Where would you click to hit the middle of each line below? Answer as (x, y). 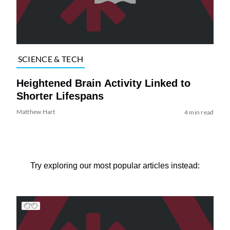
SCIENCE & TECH (51, 59)
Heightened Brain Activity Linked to (103, 83)
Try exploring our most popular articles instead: (115, 165)
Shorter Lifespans (60, 96)
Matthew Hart (36, 111)
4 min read (199, 112)
